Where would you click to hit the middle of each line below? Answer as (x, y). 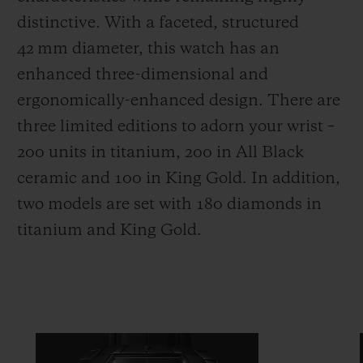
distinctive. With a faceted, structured (158, 23)
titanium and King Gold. (109, 231)
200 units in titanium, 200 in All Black (160, 153)
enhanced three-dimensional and (143, 75)
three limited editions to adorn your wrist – (176, 127)
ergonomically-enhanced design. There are (179, 101)
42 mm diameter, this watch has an (148, 49)
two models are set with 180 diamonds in (169, 205)
